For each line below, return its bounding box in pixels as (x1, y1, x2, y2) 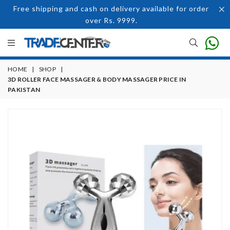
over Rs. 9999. (85, 16, 138, 25)
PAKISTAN (8, 86, 41, 93)
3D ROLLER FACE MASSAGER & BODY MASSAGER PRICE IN (8, 75, 186, 83)
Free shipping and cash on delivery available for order (13, 4, 209, 13)
